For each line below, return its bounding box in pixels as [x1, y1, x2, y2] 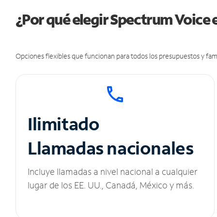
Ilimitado [28, 112, 100, 136]
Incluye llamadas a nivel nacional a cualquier [28, 166, 198, 178]
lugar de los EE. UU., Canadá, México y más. [28, 179, 194, 191]
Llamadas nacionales [28, 137, 194, 160]
